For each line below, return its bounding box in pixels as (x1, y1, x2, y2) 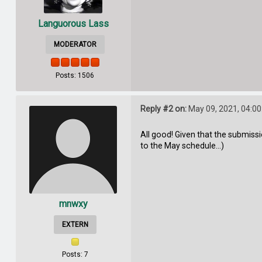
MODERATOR (53, 40, 96, 49)
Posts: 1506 (56, 71, 95, 80)
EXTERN (61, 220, 88, 229)
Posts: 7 (61, 250, 88, 258)
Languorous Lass (37, 18, 109, 30)
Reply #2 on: (140, 104, 187, 114)
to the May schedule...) (140, 141, 224, 151)
